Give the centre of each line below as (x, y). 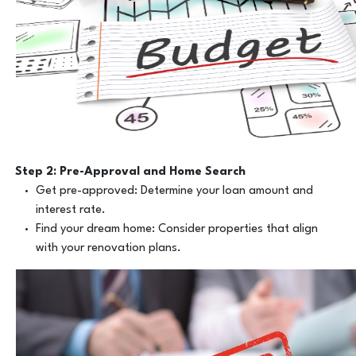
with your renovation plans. (108, 249)
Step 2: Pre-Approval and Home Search (131, 172)
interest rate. (70, 211)
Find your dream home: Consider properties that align (176, 230)
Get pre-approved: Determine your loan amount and (174, 192)
